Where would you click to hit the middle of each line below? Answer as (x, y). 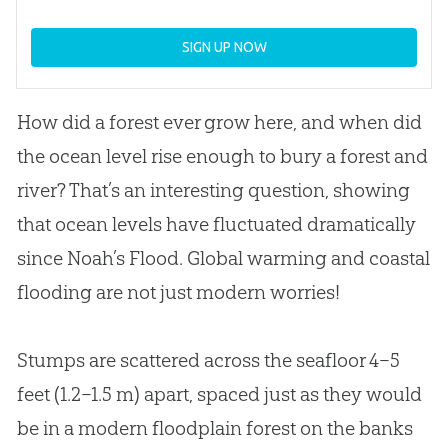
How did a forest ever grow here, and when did (219, 122)
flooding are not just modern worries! (178, 292)
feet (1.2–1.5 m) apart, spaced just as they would (219, 394)
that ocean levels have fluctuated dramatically (216, 224)
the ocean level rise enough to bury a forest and (222, 156)
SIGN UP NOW (224, 47)
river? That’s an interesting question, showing (213, 190)
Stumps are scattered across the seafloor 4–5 (208, 360)
